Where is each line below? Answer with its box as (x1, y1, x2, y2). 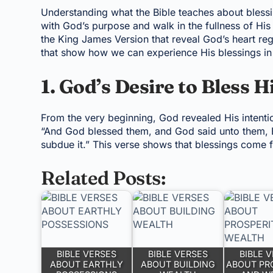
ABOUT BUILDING (141, 259, 216, 269)
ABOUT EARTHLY (50, 259, 124, 269)
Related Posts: (41, 166, 166, 190)
